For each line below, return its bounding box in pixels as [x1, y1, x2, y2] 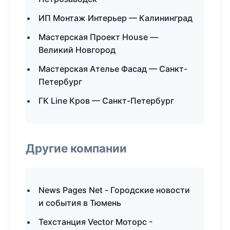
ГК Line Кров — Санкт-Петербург [39, 95, 174, 106]
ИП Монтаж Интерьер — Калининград [39, 13, 193, 23]
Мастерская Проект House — [39, 32, 158, 42]
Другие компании [26, 141, 127, 155]
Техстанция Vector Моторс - [39, 217, 152, 227]
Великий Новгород [39, 45, 116, 55]
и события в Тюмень [39, 198, 121, 208]
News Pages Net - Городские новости [39, 185, 190, 195]
